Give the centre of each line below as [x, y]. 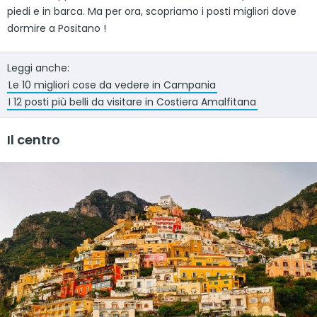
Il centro [34, 140]
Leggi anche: [38, 68]
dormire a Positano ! [57, 28]
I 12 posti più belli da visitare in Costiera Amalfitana [132, 102]
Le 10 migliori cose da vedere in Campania [112, 85]
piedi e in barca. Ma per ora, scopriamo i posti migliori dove [152, 11]
